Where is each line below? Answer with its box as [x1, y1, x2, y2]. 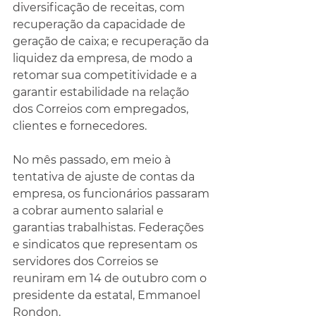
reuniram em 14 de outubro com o [13, 272, 209, 285]
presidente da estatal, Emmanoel [13, 288, 203, 302]
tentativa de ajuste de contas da [13, 170, 197, 183]
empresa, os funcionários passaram [13, 187, 212, 200]
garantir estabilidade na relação [13, 85, 192, 99]
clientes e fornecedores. [13, 119, 147, 133]
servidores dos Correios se [13, 255, 162, 268]
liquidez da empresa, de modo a [13, 51, 195, 65]
